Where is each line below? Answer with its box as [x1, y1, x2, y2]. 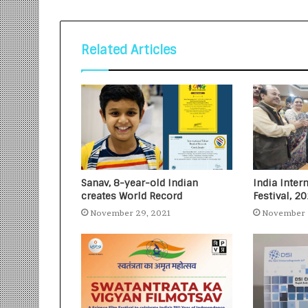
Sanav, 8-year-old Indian [81, 177, 198, 190]
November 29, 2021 [90, 208, 171, 219]
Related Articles [81, 42, 176, 58]
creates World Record [81, 190, 182, 203]
